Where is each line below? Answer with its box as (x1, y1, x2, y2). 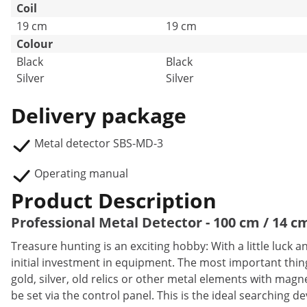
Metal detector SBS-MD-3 (34, 136, 163, 151)
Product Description (11, 186, 217, 214)
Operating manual (34, 166, 128, 181)
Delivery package (11, 101, 186, 130)
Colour (16, 36, 53, 51)
